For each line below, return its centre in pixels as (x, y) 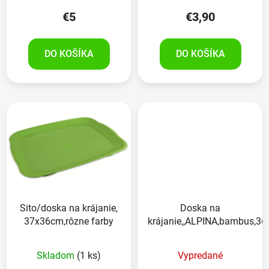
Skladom (57, 256)
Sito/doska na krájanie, (69, 208)
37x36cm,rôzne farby (69, 222)
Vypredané (200, 256)
